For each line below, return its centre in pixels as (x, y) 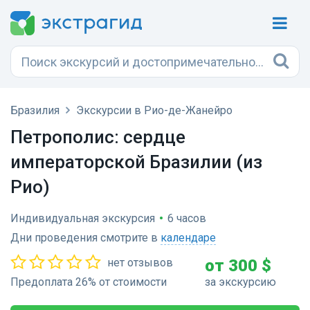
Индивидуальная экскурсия (83, 218)
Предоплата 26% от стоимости (89, 282)
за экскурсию (240, 282)
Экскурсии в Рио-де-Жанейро (154, 110)
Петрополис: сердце (98, 137)
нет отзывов (140, 263)
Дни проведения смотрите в (85, 238)
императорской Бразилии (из (136, 162)
